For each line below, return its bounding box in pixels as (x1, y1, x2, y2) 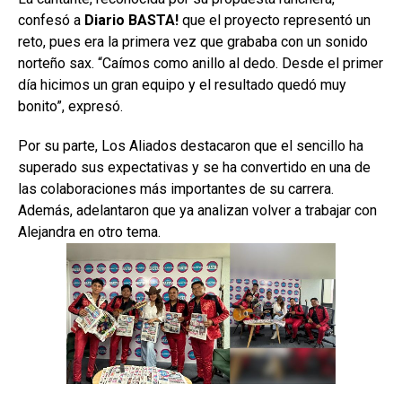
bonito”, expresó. (18, 97, 123, 115)
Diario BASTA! (84, 11, 179, 29)
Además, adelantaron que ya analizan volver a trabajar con (18, 201, 377, 219)
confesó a (18, 11, 84, 29)
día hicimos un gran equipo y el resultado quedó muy (18, 75, 346, 93)
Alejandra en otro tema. (18, 223, 161, 240)
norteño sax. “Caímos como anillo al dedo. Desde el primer (18, 54, 383, 72)
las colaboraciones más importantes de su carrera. (18, 179, 334, 197)
